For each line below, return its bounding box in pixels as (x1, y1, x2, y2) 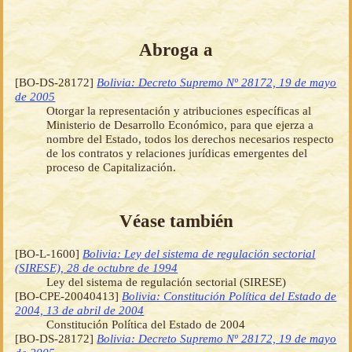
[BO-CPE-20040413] (15, 289, 123, 303)
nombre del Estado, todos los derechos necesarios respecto (46, 131, 335, 145)
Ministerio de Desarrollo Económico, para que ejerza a (46, 117, 314, 131)
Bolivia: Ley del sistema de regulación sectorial (82, 247, 316, 261)
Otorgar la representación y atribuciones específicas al (46, 103, 312, 117)
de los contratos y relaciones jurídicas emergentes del (46, 145, 308, 159)
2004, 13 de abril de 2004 (15, 303, 145, 317)
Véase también (119, 211, 233, 232)
